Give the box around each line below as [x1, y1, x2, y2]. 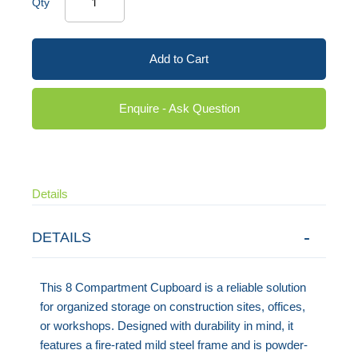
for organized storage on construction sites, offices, [40, 299, 306, 313]
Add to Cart [149, 51, 209, 66]
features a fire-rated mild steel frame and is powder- [40, 337, 308, 352]
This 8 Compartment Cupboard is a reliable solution [40, 280, 307, 294]
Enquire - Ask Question [118, 101, 240, 115]
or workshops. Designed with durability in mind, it [40, 318, 294, 332]
